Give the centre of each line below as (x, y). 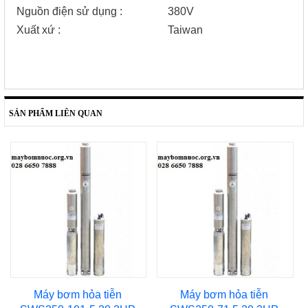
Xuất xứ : (92, 30)
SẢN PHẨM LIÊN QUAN (54, 113)
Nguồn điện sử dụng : (70, 12)
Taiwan (186, 30)
